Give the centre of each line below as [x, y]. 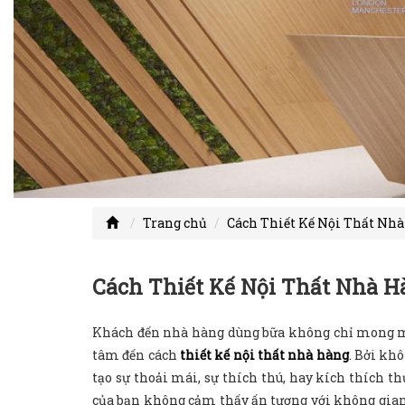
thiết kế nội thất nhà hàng [264, 354]
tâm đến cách [136, 354]
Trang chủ [175, 222]
